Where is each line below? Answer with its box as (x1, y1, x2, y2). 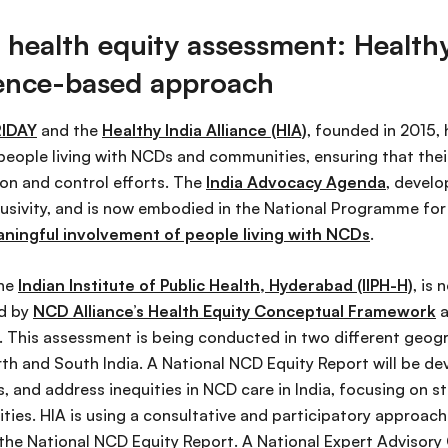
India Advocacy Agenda (206, 172, 386, 193)
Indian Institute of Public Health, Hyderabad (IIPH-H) (18, 275, 413, 296)
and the (37, 120, 102, 141)
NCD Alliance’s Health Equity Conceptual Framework (33, 301, 436, 322)
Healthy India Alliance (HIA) (102, 120, 307, 141)
